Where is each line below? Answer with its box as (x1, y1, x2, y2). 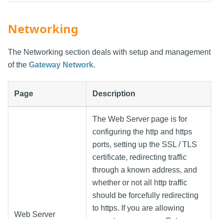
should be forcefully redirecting (92, 191, 198, 199)
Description (92, 89, 135, 98)
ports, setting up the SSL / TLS (92, 140, 197, 149)
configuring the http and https (92, 127, 192, 136)
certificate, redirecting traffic (92, 153, 187, 161)
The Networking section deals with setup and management (8, 47, 211, 56)
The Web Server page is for (92, 114, 187, 123)
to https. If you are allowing (92, 203, 184, 212)
